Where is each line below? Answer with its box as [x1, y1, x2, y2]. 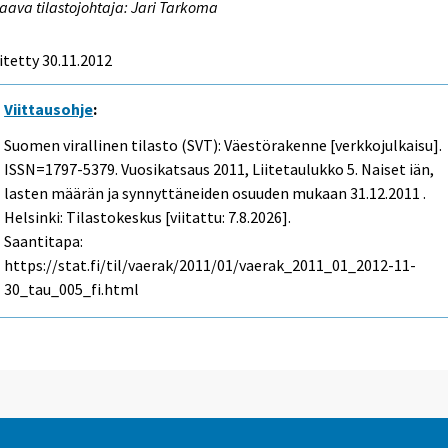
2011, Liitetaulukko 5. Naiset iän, [210, 159, 435, 180]
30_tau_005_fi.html [4, 279, 140, 300]
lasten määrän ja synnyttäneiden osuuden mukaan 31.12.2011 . [4, 183, 427, 204]
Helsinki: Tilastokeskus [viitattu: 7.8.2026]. [4, 207, 292, 228]
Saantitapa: [4, 231, 84, 252]
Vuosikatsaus [121, 159, 211, 180]
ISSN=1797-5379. [4, 159, 122, 180]
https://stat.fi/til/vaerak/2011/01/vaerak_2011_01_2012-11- [4, 255, 417, 276]
